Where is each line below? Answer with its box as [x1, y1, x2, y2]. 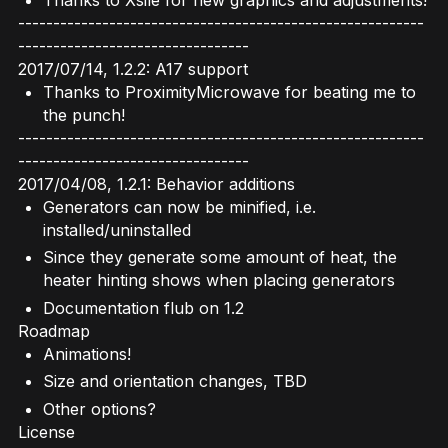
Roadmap [18, 320, 90, 341]
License [18, 421, 75, 442]
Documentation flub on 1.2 [43, 297, 244, 318]
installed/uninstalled [43, 219, 191, 240]
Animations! [43, 343, 131, 364]
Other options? [43, 398, 156, 419]
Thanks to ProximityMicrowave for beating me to [43, 81, 416, 102]
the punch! [43, 104, 125, 125]
